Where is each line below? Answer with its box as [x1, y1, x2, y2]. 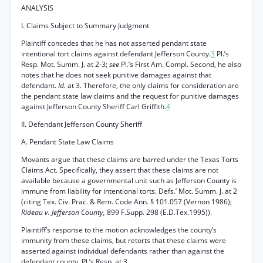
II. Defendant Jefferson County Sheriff [21, 119, 142, 129]
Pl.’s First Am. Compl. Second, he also [121, 59, 241, 69]
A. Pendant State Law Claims [21, 137, 114, 147]
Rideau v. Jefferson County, [21, 207, 107, 217]
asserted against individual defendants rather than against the [21, 246, 224, 256]
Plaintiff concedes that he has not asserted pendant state [21, 38, 207, 48]
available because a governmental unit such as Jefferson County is [21, 176, 237, 186]
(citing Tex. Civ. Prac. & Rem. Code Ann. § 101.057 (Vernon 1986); [21, 197, 232, 207]
